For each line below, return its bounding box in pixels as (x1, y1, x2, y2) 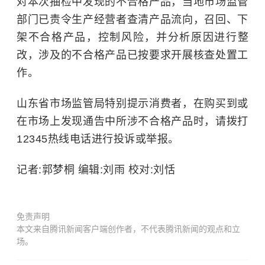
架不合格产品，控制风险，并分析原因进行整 (17, 31, 248, 43)
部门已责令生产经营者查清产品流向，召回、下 (17, 14, 248, 25)
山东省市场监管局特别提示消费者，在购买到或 (17, 98, 248, 109)
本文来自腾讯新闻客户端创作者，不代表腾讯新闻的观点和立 (17, 224, 240, 234)
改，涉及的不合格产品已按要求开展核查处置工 (17, 49, 248, 61)
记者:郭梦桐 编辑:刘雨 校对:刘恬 (17, 164, 175, 176)
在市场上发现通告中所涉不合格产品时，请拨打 (17, 115, 248, 127)
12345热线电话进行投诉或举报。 (17, 133, 179, 145)
